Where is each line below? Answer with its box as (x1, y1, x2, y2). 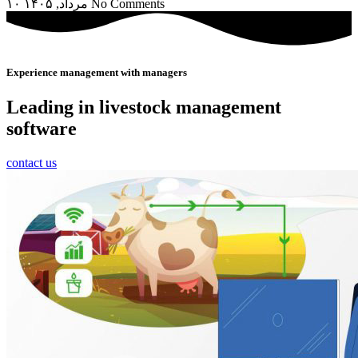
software (6, 118, 77, 140)
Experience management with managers (6, 66, 187, 79)
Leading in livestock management (6, 97, 281, 118)
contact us (6, 156, 57, 170)
